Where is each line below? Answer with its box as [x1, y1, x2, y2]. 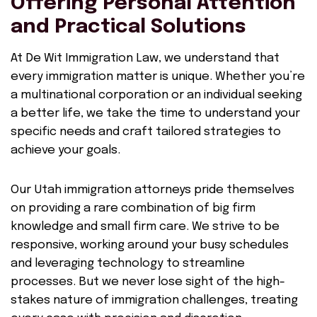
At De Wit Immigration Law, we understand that [11, 52, 279, 64]
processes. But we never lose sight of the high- [11, 276, 285, 288]
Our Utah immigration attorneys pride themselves [11, 184, 294, 196]
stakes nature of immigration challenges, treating [11, 294, 298, 306]
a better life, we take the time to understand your [11, 108, 300, 120]
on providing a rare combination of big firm [11, 202, 255, 214]
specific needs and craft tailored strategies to [11, 126, 281, 138]
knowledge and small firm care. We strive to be [11, 221, 279, 233]
